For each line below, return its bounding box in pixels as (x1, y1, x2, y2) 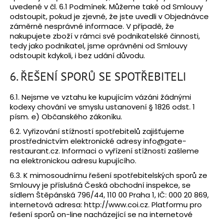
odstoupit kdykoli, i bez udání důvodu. (10, 50, 145, 61)
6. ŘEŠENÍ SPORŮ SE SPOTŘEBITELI (10, 68, 186, 84)
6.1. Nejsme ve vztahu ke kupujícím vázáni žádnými (10, 92, 191, 103)
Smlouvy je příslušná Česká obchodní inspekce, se (10, 180, 191, 191)
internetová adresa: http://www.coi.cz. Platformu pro (10, 199, 202, 210)
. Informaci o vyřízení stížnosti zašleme (59, 146, 199, 156)
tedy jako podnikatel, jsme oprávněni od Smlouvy (10, 40, 187, 51)
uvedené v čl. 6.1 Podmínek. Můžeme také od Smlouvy (10, 1, 203, 12)
